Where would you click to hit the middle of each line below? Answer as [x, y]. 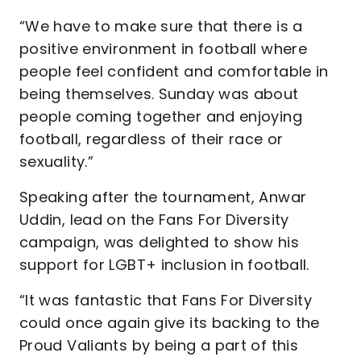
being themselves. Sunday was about [159, 94]
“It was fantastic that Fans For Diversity [166, 300]
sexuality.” [57, 162]
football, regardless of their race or [151, 139]
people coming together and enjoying [161, 116]
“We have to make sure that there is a [161, 26]
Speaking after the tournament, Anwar [163, 197]
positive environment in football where [164, 49]
